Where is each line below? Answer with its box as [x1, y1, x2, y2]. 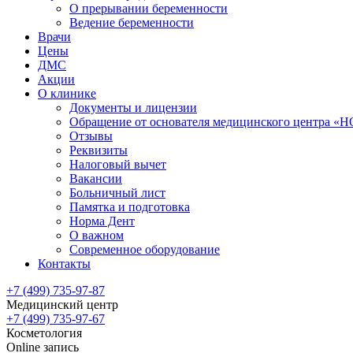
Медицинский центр [6, 298, 118, 311]
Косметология [6, 326, 82, 340]
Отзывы [69, 129, 113, 143]
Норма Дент [69, 214, 135, 228]
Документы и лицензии [69, 101, 197, 114]
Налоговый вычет [69, 158, 166, 171]
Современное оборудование [69, 243, 220, 256]
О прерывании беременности [69, 2, 228, 15]
